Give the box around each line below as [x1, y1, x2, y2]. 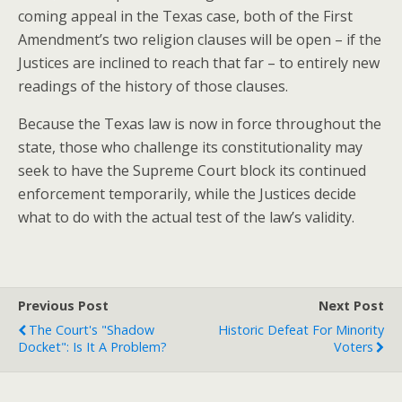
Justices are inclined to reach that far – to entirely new [18, 53, 380, 73]
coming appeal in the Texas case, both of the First [18, 6, 353, 26]
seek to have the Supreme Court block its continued [18, 161, 366, 180]
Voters [334, 338, 373, 355]
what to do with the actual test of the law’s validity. [18, 207, 354, 227]
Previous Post [18, 297, 109, 314]
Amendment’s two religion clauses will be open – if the [18, 30, 381, 49]
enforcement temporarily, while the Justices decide [18, 184, 356, 204]
